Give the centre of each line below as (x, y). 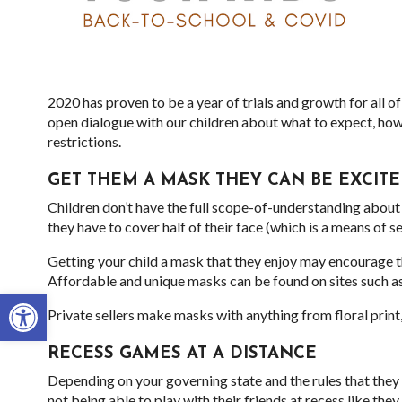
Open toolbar (53, 301)
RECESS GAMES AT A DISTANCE (182, 354)
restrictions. (84, 141)
